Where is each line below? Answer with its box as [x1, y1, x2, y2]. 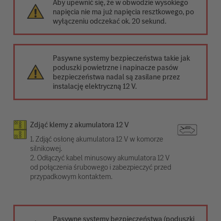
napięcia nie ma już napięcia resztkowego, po [53, 6, 194, 17]
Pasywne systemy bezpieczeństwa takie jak [53, 52, 190, 63]
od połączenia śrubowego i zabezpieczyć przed [30, 161, 171, 172]
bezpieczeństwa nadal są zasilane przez [53, 71, 181, 82]
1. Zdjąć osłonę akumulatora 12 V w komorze [30, 133, 163, 144]
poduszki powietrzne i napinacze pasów [53, 62, 179, 73]
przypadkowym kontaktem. [30, 171, 112, 182]
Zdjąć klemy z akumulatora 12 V [30, 119, 129, 130]
